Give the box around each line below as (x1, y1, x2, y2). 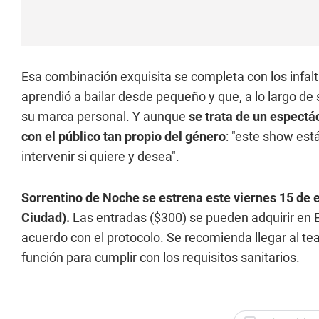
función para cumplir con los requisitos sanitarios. (21, 250, 300, 265)
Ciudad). (21, 210, 70, 225)
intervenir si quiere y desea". (21, 149, 179, 164)
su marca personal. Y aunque (21, 109, 189, 124)
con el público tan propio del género (21, 129, 226, 144)
